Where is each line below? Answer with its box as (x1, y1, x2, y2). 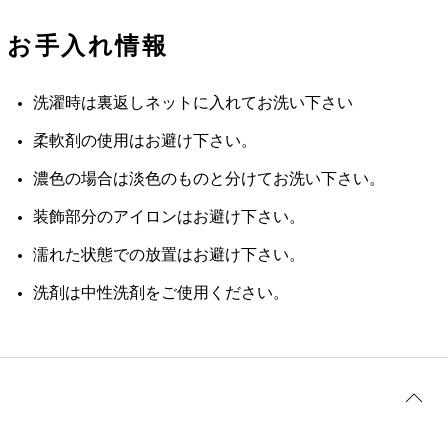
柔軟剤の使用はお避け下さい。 (33, 134, 257, 150)
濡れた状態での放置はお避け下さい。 (33, 248, 305, 264)
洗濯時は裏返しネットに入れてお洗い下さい (33, 96, 353, 112)
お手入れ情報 (7, 33, 168, 60)
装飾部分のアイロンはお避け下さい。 (33, 210, 305, 226)
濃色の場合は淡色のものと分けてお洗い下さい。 (33, 172, 385, 188)
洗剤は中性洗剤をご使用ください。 (33, 286, 289, 302)
